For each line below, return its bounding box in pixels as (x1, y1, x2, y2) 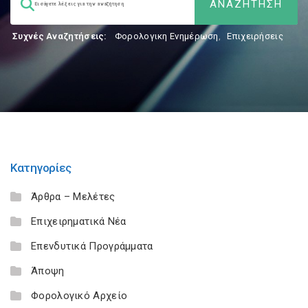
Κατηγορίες (10, 161, 71, 175)
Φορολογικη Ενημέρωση (114, 31, 219, 41)
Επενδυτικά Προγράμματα (31, 240, 153, 252)
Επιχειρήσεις (227, 31, 283, 41)
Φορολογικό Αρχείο (31, 289, 128, 302)
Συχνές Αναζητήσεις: (12, 31, 107, 41)
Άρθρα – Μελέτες (31, 190, 115, 203)
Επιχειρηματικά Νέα (31, 215, 126, 228)
